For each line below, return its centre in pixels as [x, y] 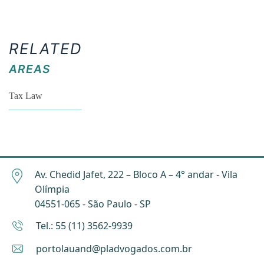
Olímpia [52, 189]
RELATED [45, 48]
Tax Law [26, 95]
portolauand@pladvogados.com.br [114, 248]
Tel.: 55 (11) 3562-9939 [84, 225]
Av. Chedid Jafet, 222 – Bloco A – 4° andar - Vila [136, 174]
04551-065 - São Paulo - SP [93, 204]
